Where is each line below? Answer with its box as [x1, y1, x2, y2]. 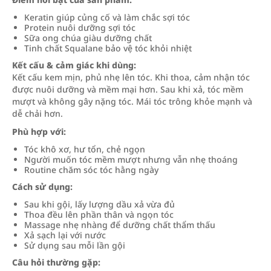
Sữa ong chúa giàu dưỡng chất [24, 32, 152, 44]
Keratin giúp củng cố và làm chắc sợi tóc [24, 11, 190, 23]
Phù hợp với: [12, 126, 66, 137]
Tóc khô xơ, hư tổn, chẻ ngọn [24, 143, 145, 155]
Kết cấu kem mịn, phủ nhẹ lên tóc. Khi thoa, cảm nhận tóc [12, 71, 250, 83]
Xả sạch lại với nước [24, 229, 106, 241]
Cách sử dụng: [12, 181, 73, 192]
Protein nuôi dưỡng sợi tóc [24, 22, 135, 33]
